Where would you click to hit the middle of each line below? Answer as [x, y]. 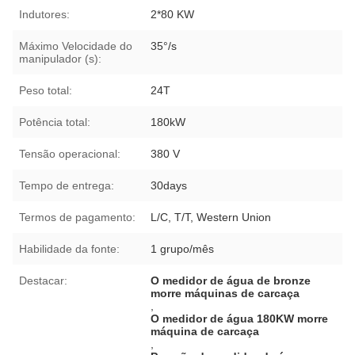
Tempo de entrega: [67, 185]
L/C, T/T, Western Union [211, 217]
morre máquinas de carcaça [225, 293]
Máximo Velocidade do [76, 46]
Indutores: [44, 14]
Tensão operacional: [70, 153]
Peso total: [46, 90]
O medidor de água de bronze [231, 280]
